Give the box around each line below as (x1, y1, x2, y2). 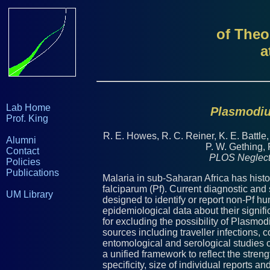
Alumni (6, 135, 36, 145)
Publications (6, 168, 59, 178)
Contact (6, 146, 39, 156)
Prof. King (6, 113, 48, 124)
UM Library (6, 189, 53, 199)
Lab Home (6, 102, 51, 113)
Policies (6, 157, 40, 167)
